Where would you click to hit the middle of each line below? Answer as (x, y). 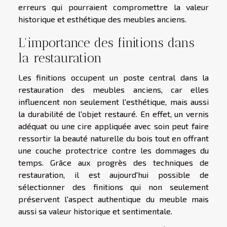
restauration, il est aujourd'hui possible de (113, 174)
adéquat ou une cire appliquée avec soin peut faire (113, 126)
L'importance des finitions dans (106, 42)
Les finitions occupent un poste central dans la (113, 77)
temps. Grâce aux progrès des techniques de (113, 162)
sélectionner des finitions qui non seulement (113, 186)
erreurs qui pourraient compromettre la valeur (113, 7)
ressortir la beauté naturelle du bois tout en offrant (113, 138)
